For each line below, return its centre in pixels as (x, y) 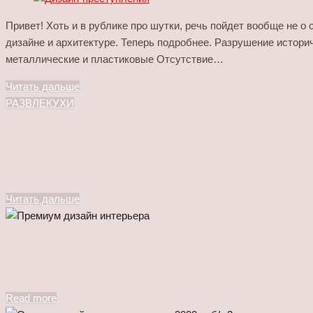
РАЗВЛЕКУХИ (40, 103)
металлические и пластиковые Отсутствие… (115, 59)
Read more (31, 298)
